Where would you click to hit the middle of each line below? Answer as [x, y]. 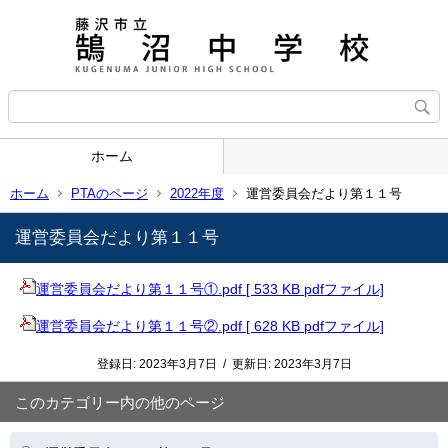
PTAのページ [109, 193]
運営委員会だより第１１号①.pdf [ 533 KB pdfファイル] [210, 289]
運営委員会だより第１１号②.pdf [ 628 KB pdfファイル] [210, 326]
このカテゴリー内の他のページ [120, 402]
